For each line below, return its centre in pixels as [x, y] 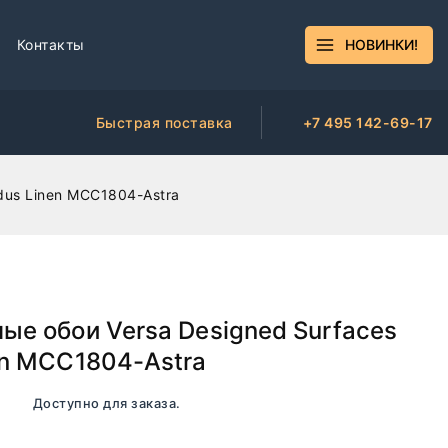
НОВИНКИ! [381, 44]
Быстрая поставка [164, 122]
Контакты [50, 44]
